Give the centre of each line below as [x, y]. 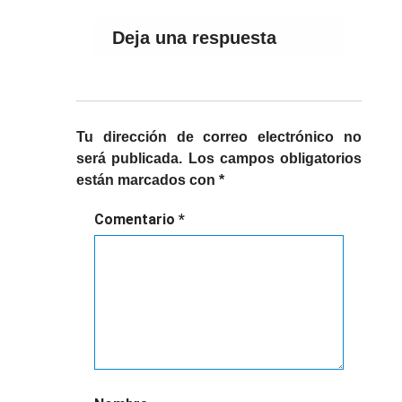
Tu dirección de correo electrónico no [219, 137]
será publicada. [130, 158]
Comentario [136, 219]
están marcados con [148, 180]
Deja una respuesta [194, 38]
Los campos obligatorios [275, 158]
